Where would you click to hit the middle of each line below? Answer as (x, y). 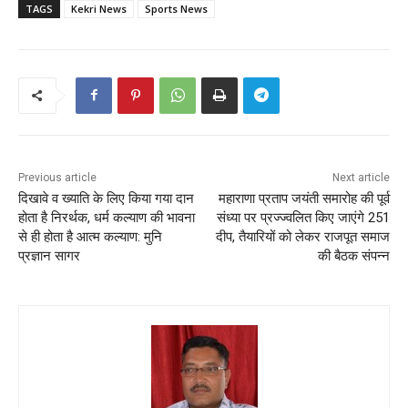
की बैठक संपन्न (353, 255)
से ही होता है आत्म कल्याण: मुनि (90, 236)
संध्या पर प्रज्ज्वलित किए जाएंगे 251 (303, 217)
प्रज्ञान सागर (49, 255)
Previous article (57, 177)
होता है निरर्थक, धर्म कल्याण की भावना (107, 217)
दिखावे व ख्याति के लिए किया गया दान (106, 198)
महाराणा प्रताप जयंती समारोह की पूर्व (304, 198)
